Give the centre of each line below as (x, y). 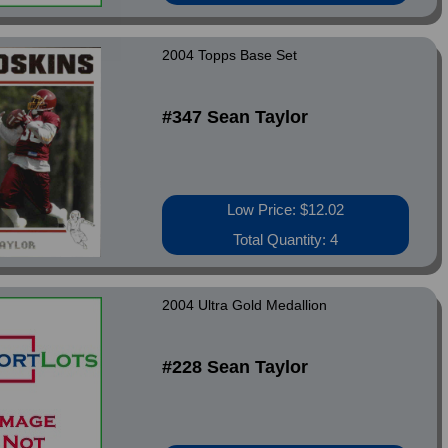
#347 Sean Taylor (235, 117)
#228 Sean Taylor (235, 367)
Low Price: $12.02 (286, 209)
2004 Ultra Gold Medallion (245, 305)
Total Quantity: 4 (286, 239)
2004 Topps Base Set (230, 55)
